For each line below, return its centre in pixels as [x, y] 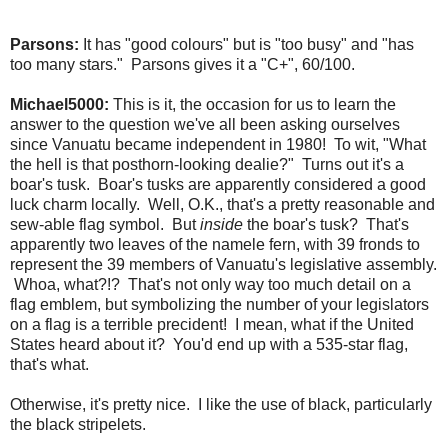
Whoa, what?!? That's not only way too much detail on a [210, 284]
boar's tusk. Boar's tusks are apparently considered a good [218, 184]
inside [221, 224]
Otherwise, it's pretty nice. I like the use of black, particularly [221, 404]
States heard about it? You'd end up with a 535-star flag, [209, 344]
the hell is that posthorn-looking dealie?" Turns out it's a [207, 164]
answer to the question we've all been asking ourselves [205, 124]
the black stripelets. [78, 424]
